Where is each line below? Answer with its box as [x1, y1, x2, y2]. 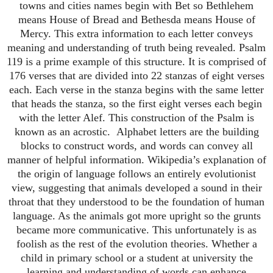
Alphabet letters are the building [116, 126, 259, 138]
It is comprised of [188, 55, 266, 68]
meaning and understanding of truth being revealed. [7, 41, 236, 54]
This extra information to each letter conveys [54, 27, 253, 40]
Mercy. [20, 27, 51, 40]
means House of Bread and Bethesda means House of [18, 13, 255, 26]
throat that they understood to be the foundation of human [9, 196, 264, 208]
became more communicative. [16, 224, 149, 236]
